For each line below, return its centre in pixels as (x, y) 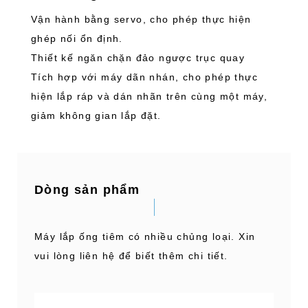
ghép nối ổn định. (77, 38)
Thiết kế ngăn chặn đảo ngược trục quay (138, 58)
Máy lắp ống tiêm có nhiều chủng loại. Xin (145, 236)
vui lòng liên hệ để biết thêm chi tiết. (131, 256)
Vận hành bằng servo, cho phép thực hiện (141, 19)
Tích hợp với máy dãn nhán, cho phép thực (144, 77)
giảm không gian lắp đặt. (96, 115)
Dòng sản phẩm (87, 190)
